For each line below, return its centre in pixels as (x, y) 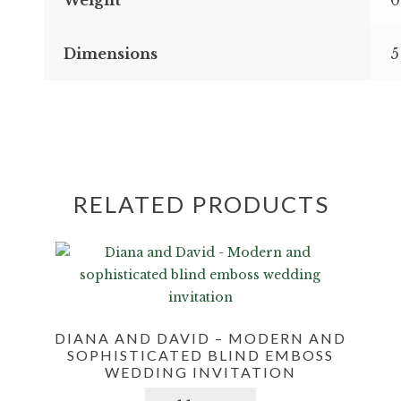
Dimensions (111, 53)
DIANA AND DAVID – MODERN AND (200, 337)
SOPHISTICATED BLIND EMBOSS (200, 354)
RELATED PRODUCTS (200, 205)
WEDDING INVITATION (200, 371)
